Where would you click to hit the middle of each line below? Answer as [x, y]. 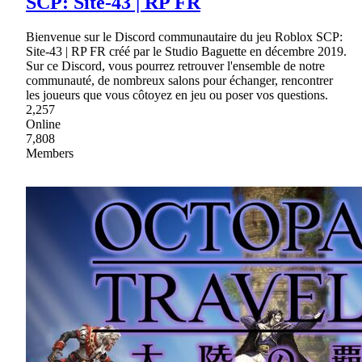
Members [50, 154]
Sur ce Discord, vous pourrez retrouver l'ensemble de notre [175, 66]
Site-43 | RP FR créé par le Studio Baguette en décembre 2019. [186, 52]
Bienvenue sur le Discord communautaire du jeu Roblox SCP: [184, 37]
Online [43, 124]
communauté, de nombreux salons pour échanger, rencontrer [179, 81]
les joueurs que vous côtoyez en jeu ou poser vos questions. [177, 95]
